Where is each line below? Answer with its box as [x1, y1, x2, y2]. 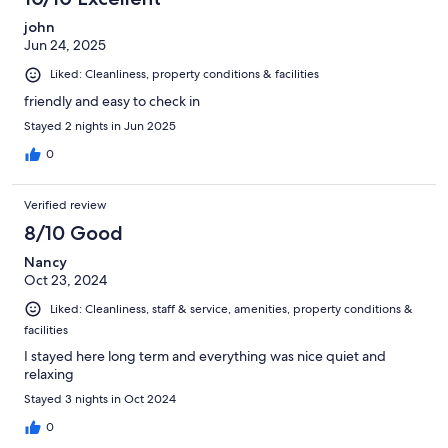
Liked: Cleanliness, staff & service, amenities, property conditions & [50, 300, 413, 317]
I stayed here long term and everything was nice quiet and [24, 346, 386, 365]
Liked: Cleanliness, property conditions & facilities [50, 66, 319, 83]
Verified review [24, 196, 107, 213]
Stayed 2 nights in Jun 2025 [24, 117, 176, 134]
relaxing [24, 364, 74, 383]
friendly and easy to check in [24, 91, 200, 110]
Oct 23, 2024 [24, 270, 107, 289]
